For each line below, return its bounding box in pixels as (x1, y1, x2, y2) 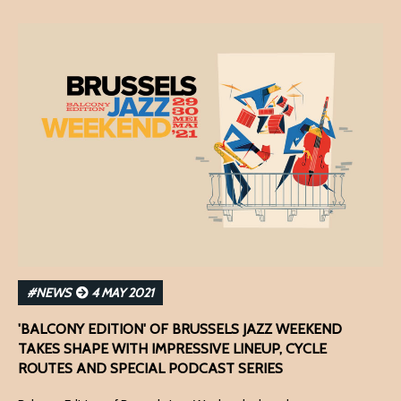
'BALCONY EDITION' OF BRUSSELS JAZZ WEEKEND (18, 320, 342, 338)
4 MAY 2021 (89, 285, 154, 302)
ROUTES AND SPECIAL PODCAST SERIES (18, 360, 283, 378)
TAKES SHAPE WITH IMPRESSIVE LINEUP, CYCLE (18, 340, 327, 358)
